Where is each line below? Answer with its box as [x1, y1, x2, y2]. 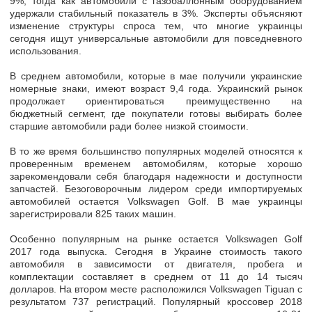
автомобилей [10, 196, 79, 208]
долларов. [10, 283, 60, 295]
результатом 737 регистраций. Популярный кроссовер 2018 [10, 296, 302, 308]
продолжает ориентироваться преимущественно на [10, 95, 302, 107]
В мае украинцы [217, 196, 302, 208]
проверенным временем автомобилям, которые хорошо [10, 158, 302, 170]
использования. [10, 45, 81, 57]
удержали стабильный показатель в [10, 8, 182, 19]
